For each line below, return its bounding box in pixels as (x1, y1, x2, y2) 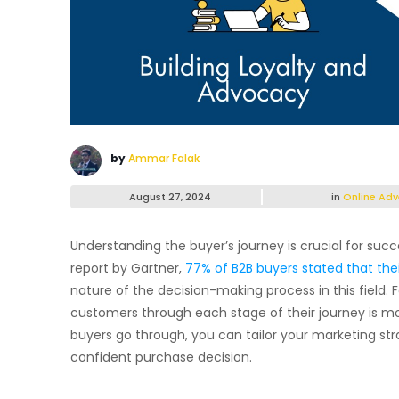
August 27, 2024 (129, 189, 211, 204)
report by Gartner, (70, 258, 185, 277)
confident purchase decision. (70, 347, 252, 366)
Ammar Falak (128, 150, 199, 166)
